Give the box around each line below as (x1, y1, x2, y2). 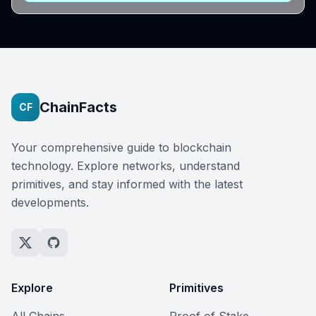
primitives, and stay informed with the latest (11, 177, 243, 191)
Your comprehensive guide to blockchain (11, 140, 231, 154)
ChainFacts (39, 99, 117, 116)
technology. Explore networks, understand (11, 159, 240, 173)
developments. (11, 195, 89, 209)
